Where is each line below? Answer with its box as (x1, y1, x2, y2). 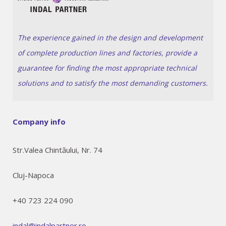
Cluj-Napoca (13, 170, 54, 181)
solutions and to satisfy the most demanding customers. (18, 78, 208, 88)
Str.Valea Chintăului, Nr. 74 (13, 145, 102, 155)
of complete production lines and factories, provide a (18, 48, 197, 58)
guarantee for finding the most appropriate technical (18, 63, 197, 73)
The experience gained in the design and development (18, 33, 203, 43)
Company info (13, 117, 66, 127)
